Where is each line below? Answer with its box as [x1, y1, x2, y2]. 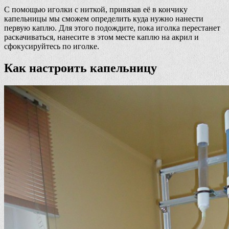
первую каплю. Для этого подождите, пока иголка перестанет [4, 24, 220, 32]
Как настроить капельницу [4, 61, 157, 75]
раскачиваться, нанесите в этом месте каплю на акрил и [4, 33, 199, 41]
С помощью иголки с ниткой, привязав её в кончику [4, 5, 188, 14]
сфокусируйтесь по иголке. [4, 42, 99, 51]
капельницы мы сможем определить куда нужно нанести [4, 14, 203, 23]
